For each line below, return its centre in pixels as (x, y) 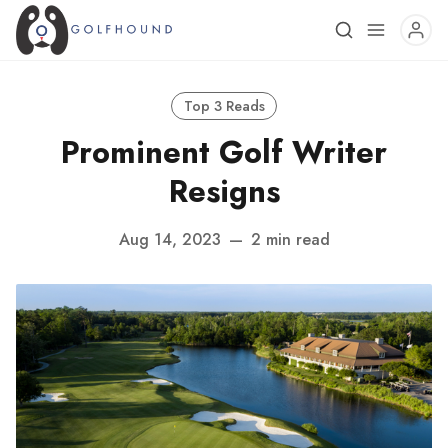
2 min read (290, 239)
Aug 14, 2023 (169, 239)
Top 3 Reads (224, 105)
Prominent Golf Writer (224, 152)
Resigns (224, 191)
